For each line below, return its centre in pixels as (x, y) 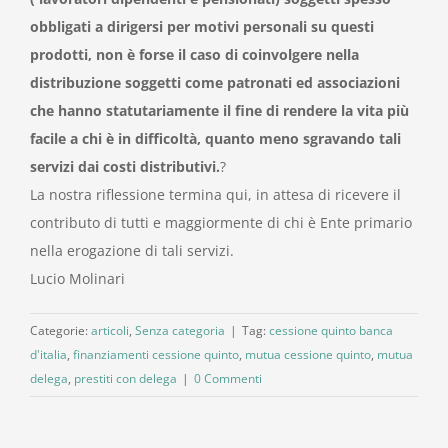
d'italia (48, 355)
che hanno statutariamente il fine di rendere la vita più (219, 111)
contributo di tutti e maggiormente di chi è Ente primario (221, 223)
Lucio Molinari (77, 279)
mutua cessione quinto (308, 355)
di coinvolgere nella (292, 55)
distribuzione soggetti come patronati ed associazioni (215, 83)
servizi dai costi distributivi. (125, 167)
